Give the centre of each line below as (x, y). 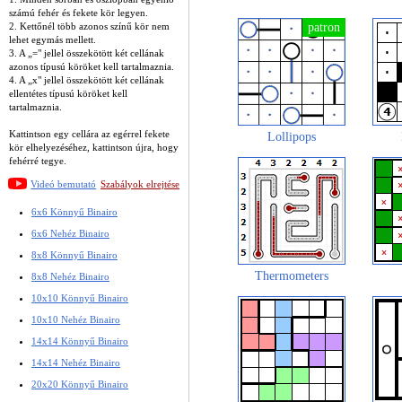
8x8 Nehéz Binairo (70, 276)
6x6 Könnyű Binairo (74, 211)
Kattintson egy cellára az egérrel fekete (89, 133)
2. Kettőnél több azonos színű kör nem (89, 26)
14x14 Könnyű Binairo (80, 341)
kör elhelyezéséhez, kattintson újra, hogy (94, 147)
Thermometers (292, 276)
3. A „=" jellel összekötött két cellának (87, 52)
